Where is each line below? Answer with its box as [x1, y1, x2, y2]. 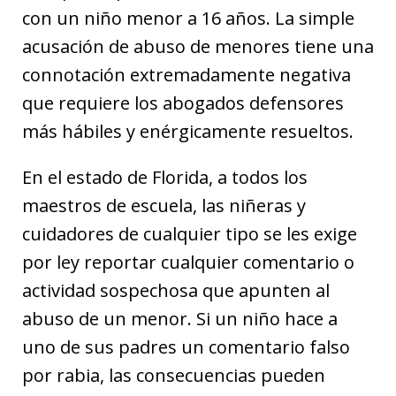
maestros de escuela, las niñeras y [22, 194, 306, 218]
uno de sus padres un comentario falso [22, 335, 350, 360]
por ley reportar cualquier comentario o [22, 250, 354, 275]
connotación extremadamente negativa [22, 63, 351, 88]
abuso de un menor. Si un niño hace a [22, 307, 338, 331]
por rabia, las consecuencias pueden [22, 363, 325, 388]
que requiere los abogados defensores [22, 91, 344, 116]
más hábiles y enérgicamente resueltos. [22, 119, 354, 144]
